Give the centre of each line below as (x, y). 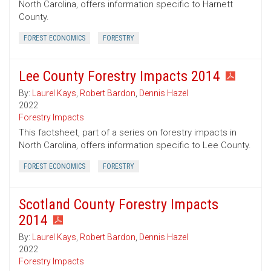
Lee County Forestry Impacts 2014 (119, 77)
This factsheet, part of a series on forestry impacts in (128, 133)
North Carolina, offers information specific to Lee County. (135, 145)
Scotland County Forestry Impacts (119, 205)
